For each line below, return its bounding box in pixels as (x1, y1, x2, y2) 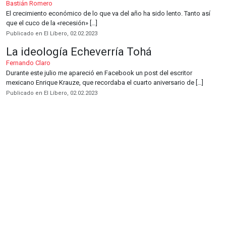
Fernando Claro (6, 59, 50, 67)
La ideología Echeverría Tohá (6, 45, 152, 58)
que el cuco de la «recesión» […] (6, 19, 97, 27)
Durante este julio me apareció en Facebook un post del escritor (6, 69, 192, 77)
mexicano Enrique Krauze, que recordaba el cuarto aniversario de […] (6, 79, 203, 86)
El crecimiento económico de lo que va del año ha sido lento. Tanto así (6, 10, 210, 17)
